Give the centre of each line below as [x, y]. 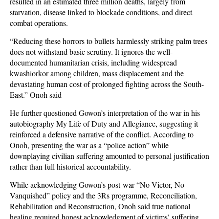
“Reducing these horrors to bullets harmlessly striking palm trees [109, 41]
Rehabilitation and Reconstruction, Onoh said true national [100, 206]
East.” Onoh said [36, 95]
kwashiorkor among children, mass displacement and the [97, 73]
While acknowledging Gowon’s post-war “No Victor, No [97, 185]
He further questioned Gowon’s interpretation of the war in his [105, 113]
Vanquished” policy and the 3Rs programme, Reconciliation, [103, 195]
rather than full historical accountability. [70, 166]
